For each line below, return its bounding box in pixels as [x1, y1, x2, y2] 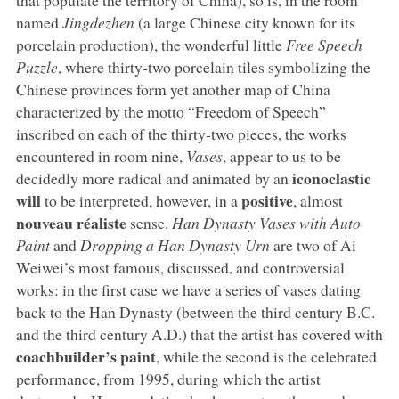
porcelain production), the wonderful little [15, 33, 286, 55]
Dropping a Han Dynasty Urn [79, 233, 270, 256]
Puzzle [15, 55, 58, 77]
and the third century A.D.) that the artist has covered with [15, 322, 383, 345]
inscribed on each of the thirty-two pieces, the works [15, 122, 346, 144]
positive [240, 188, 293, 212]
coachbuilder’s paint [15, 344, 156, 368]
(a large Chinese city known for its [134, 11, 355, 33]
